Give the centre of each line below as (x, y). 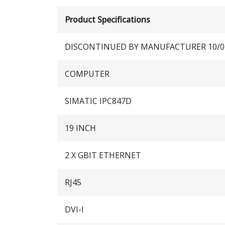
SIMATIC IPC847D (98, 101)
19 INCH (80, 128)
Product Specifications (107, 19)
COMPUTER (87, 74)
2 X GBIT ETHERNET (103, 155)
